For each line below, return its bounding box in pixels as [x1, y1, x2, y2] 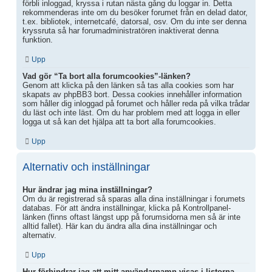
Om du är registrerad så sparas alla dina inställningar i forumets [22, 194, 245, 203]
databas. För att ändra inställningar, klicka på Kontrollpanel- [22, 203, 231, 212]
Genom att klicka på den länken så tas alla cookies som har [22, 81, 234, 90]
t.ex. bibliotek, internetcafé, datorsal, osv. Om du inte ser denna [22, 17, 246, 27]
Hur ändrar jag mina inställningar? [22, 185, 152, 194]
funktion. [22, 35, 53, 45]
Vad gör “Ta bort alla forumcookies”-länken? [22, 72, 191, 81]
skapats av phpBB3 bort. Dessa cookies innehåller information [22, 90, 242, 100]
